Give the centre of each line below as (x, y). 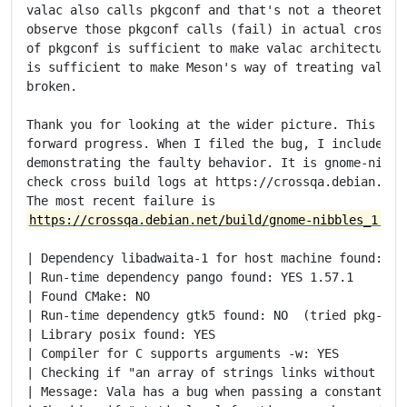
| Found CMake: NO (88, 296)
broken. (52, 86)
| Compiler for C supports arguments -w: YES (183, 353)
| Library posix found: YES (121, 334)
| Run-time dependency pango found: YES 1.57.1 (190, 277)
